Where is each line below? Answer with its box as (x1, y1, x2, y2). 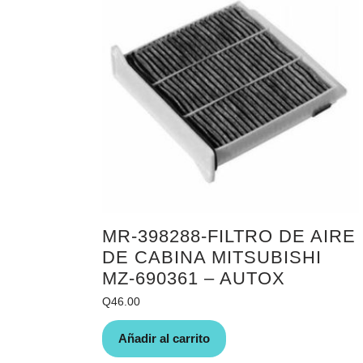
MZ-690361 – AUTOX (102, 268, 285, 289)
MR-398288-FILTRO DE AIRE (102, 226, 356, 247)
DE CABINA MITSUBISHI (102, 247, 322, 268)
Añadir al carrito (118, 331, 210, 346)
